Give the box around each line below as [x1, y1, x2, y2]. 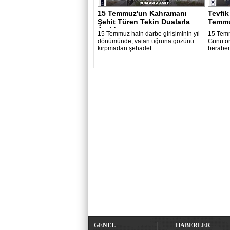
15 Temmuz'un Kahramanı [98, 9, 187, 17]
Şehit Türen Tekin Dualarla [98, 17, 190, 26]
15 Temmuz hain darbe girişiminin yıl [98, 30, 200, 37]
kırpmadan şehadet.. [98, 45, 155, 52]
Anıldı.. [98, 26, 122, 34]
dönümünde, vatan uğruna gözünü [98, 37, 194, 45]
